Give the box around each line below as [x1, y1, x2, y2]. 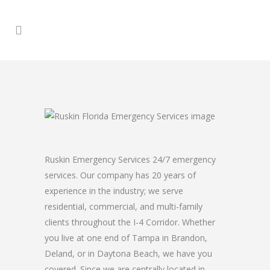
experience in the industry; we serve [45, 185, 183, 196]
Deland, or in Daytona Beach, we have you [45, 248, 212, 259]
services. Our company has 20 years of [45, 169, 196, 181]
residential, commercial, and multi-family [45, 201, 202, 212]
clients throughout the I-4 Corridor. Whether [45, 216, 215, 228]
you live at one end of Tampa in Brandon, [45, 232, 207, 243]
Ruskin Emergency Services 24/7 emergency [45, 154, 216, 165]
